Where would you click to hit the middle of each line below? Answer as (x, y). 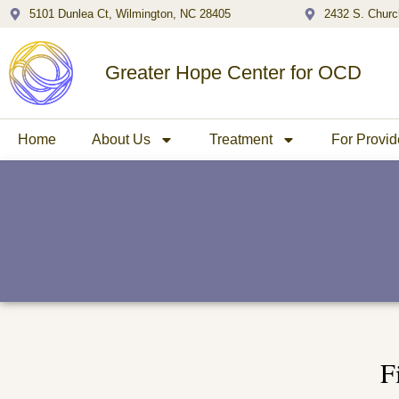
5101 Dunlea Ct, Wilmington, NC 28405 (130, 14)
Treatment (241, 139)
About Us (121, 139)
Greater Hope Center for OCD (233, 72)
